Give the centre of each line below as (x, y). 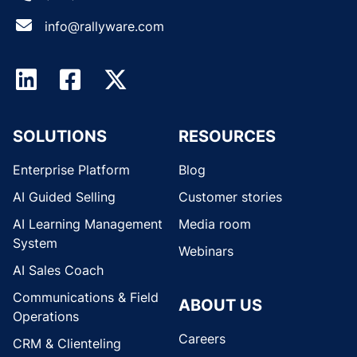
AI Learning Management (88, 224)
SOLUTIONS (60, 137)
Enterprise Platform (71, 170)
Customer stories (230, 197)
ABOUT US (220, 306)
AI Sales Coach (58, 271)
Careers (202, 339)
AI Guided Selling (64, 197)
